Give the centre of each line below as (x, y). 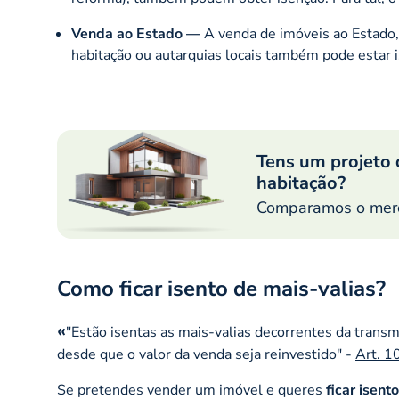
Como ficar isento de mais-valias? (221, 289)
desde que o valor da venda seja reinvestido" (199, 354)
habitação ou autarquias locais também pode (215, 55)
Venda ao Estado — (138, 34)
